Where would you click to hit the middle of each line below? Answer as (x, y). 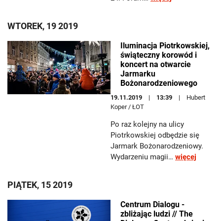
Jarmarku (138, 74)
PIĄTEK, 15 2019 (40, 185)
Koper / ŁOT (127, 107)
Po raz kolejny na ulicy (147, 124)
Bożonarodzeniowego (159, 83)
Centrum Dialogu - (152, 204)
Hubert (196, 97)
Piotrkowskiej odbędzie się (155, 135)
